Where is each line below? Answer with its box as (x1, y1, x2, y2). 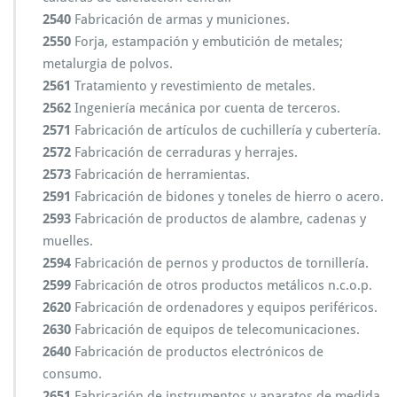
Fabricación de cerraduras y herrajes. (71, 144, 298, 160)
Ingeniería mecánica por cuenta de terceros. (71, 100, 340, 116)
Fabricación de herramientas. (71, 167, 250, 183)
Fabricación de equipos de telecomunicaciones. (71, 322, 360, 338)
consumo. (43, 366, 102, 382)
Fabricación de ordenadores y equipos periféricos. (71, 300, 378, 315)
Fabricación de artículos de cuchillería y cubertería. (71, 122, 381, 138)
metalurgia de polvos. (43, 56, 173, 72)
